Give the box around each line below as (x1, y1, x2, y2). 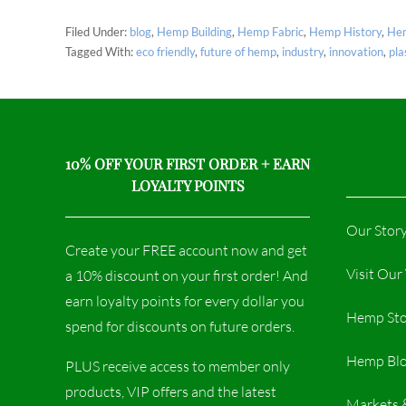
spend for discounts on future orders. (65, 317, 295, 335)
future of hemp (200, 44, 276, 59)
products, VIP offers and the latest (65, 382, 276, 401)
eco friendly (136, 44, 195, 59)
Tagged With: (65, 44, 136, 59)
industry (282, 44, 324, 59)
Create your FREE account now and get (65, 241, 307, 259)
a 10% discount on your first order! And (65, 266, 308, 285)
